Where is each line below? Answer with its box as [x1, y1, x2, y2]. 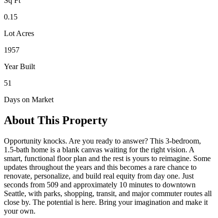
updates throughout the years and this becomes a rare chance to [4, 163, 197, 171]
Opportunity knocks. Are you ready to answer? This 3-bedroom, [4, 136, 201, 145]
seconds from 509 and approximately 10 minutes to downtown [4, 180, 196, 189]
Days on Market [4, 95, 54, 104]
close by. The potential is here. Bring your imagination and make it [4, 198, 208, 206]
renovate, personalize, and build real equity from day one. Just [4, 171, 194, 180]
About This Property [4, 113, 108, 127]
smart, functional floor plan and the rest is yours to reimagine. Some [4, 154, 211, 163]
